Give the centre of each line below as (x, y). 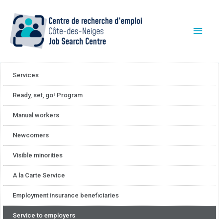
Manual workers (36, 115)
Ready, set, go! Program (48, 95)
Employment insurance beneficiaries (66, 195)
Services (26, 75)
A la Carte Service (39, 175)
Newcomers (31, 135)
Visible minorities (38, 155)
